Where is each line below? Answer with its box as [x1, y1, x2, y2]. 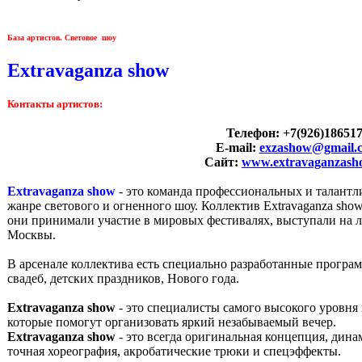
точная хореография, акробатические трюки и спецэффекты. [7, 343, 341, 358]
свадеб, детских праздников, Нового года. [7, 271, 239, 285]
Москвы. [7, 227, 56, 242]
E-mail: [215, 140, 259, 154]
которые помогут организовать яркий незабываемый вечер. [7, 314, 336, 329]
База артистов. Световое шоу [7, 33, 116, 43]
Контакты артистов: [7, 97, 103, 110]
